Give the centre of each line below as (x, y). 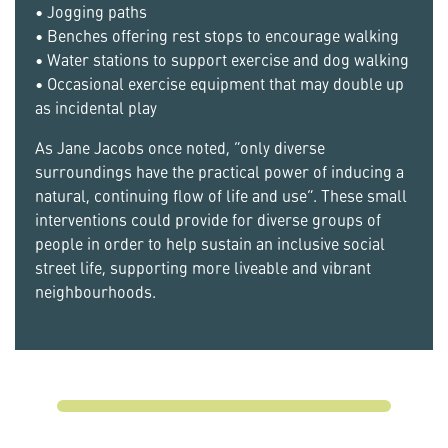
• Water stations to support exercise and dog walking (222, 59)
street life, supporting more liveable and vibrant (203, 267)
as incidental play (96, 107)
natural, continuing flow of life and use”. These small (221, 195)
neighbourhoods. (95, 291)
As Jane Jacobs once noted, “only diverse (180, 147)
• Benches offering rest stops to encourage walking (217, 35)
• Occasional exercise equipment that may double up (219, 83)
